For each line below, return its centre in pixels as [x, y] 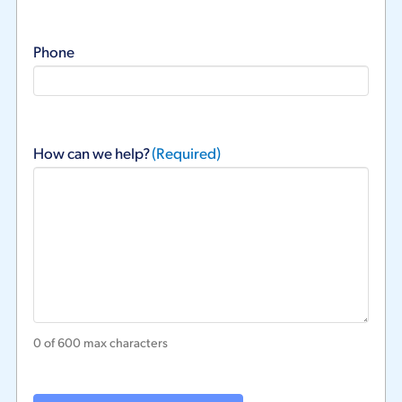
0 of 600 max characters [100, 342]
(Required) [186, 153]
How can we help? [91, 153]
